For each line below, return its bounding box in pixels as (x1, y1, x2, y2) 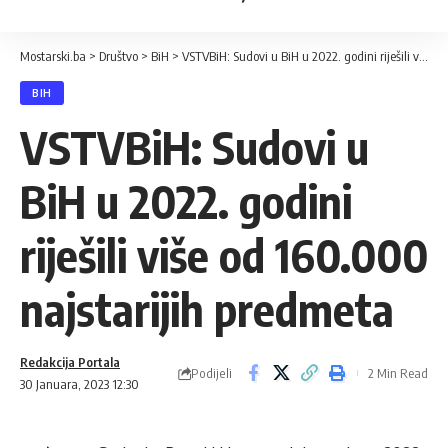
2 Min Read (368, 365, 428, 381)
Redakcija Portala (20, 354, 120, 370)
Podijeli (191, 364, 232, 381)
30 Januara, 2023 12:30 (20, 376, 139, 392)
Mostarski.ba (20, 48, 86, 64)
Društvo (99, 48, 138, 64)
